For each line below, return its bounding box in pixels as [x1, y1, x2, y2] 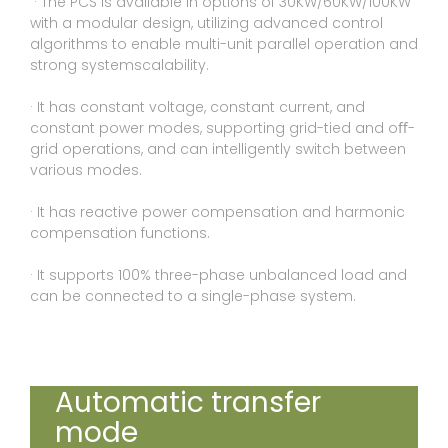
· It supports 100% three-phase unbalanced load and [30, 265, 407, 286]
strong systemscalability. [30, 55, 209, 76]
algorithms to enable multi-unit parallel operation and [30, 34, 418, 55]
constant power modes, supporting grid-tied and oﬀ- [30, 118, 415, 139]
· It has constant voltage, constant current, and [30, 97, 365, 118]
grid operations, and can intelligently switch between [30, 139, 406, 160]
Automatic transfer [55, 383, 321, 423]
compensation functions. [30, 223, 210, 244]
